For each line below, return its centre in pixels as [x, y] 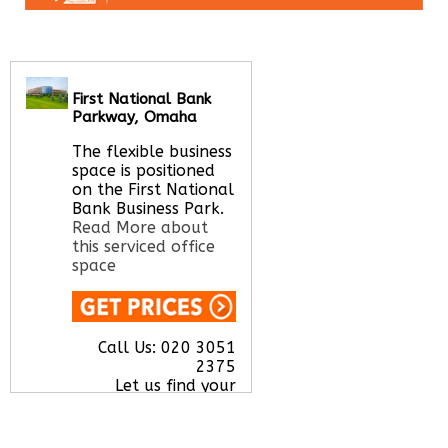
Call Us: [129, 347]
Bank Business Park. [148, 208]
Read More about [140, 227]
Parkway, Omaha [135, 116]
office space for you [158, 404]
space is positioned [144, 170]
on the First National [153, 189]
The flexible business [152, 151]
